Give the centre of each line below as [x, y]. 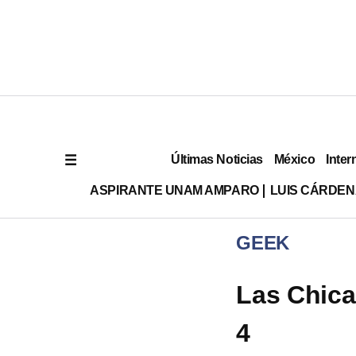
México [294, 159]
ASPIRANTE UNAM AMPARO [174, 190]
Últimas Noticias [217, 159]
